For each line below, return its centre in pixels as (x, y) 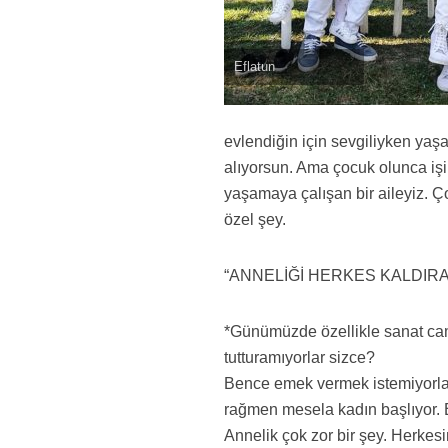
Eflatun (255, 66)
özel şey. (255, 219)
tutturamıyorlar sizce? (300, 357)
